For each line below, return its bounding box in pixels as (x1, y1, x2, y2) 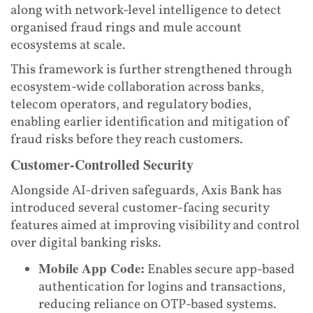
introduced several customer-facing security (10, 198, 269, 217)
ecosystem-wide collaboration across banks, (10, 78, 264, 96)
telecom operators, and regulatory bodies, (10, 95, 252, 114)
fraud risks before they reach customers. (10, 130, 242, 149)
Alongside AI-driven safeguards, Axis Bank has (10, 181, 282, 200)
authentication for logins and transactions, (38, 277, 286, 296)
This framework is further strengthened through (10, 60, 292, 79)
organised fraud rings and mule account (10, 18, 242, 37)
